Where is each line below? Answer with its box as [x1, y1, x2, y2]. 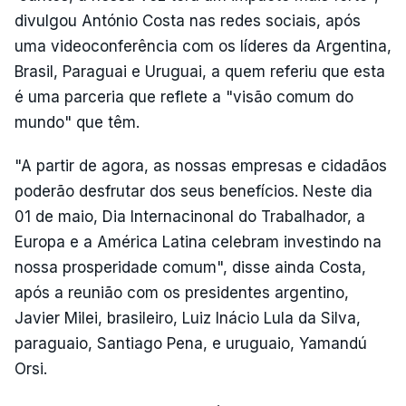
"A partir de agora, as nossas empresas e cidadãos [14, 156, 387, 175]
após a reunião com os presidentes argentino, [14, 283, 349, 302]
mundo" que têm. [14, 112, 140, 131]
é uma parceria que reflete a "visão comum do [14, 87, 353, 106]
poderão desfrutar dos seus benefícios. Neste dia [14, 181, 372, 200]
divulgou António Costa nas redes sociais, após [14, 11, 361, 30]
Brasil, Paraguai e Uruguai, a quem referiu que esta [14, 62, 385, 81]
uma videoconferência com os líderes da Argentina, [14, 36, 391, 55]
